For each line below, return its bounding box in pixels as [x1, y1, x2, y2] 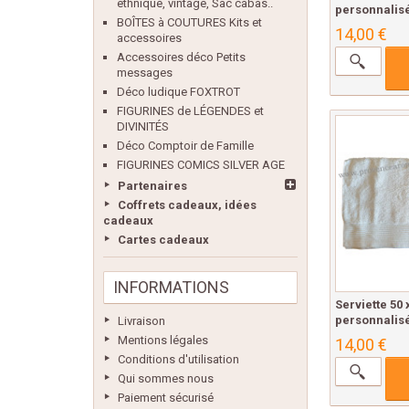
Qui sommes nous [118, 372, 214, 385]
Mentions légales [118, 333, 208, 347]
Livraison [118, 314, 165, 328]
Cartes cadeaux [118, 233, 209, 246]
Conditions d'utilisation [118, 352, 239, 366]
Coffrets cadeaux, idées [118, 198, 257, 212]
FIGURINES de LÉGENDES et [117, 104, 264, 118]
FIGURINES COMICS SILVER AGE [117, 158, 285, 172]
